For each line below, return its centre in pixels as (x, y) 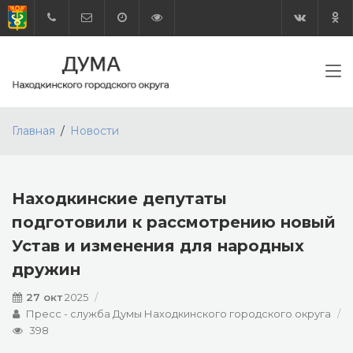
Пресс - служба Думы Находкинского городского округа (178, 314)
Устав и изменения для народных (158, 246)
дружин (46, 269)
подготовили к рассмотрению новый (174, 222)
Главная (33, 131)
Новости (95, 131)
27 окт (44, 297)
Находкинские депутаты (119, 199)
